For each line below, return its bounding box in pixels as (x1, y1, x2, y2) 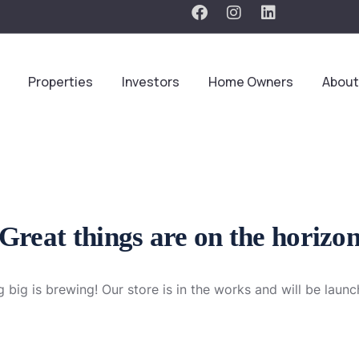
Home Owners (208, 73, 294, 91)
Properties (28, 73, 94, 91)
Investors (122, 73, 180, 91)
